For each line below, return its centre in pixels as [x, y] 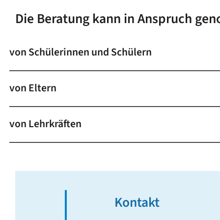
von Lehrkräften [46, 124]
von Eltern [33, 88]
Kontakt [137, 202]
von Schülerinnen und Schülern [81, 52]
